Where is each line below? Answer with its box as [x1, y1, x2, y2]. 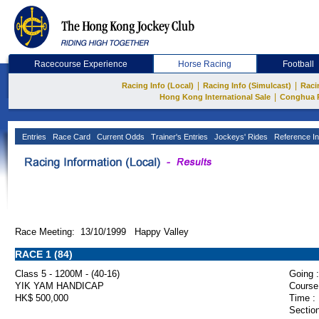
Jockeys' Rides [212, 132, 268, 141]
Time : [289, 293, 315, 303]
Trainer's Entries [149, 132, 208, 141]
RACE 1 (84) [15, 249, 73, 260]
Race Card [51, 132, 90, 141]
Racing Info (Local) [122, 81, 194, 90]
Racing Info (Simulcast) [203, 81, 291, 90]
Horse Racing [178, 59, 232, 69]
